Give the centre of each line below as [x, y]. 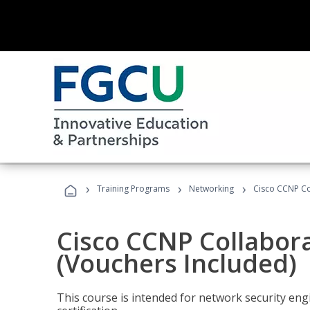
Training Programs [133, 189]
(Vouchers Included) [177, 263]
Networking [211, 189]
